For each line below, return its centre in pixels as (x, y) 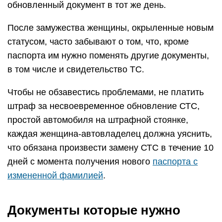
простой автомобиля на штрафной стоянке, (98, 120)
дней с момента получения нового (80, 162)
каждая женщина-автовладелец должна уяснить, (110, 134)
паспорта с (175, 162)
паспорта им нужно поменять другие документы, (108, 55)
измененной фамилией (55, 175)
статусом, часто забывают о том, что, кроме (98, 42)
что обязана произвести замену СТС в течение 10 (111, 148)
